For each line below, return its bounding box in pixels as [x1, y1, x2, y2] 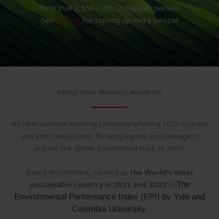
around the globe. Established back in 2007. [34, 143, 185, 153]
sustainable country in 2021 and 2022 [29, 179, 168, 189]
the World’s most [130, 167, 194, 177]
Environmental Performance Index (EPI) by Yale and [14, 192, 205, 201]
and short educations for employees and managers [21, 131, 198, 141]
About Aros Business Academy [57, 87, 162, 97]
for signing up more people [80, 15, 178, 25]
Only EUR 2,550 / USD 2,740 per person [41, 2, 178, 13]
